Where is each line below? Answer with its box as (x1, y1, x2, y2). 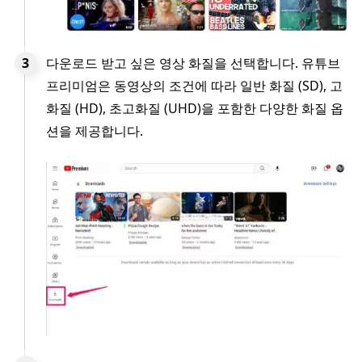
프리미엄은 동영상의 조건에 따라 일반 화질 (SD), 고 (46, 77, 343, 95)
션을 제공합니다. (46, 122, 143, 141)
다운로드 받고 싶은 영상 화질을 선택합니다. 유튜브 (46, 54, 340, 73)
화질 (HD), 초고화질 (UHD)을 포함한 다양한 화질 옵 (46, 99, 343, 118)
